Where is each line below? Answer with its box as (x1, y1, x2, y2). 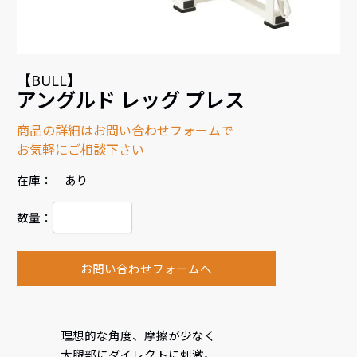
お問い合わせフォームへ (80, 259, 212, 277)
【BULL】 (17, 69, 82, 90)
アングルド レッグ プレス (17, 84, 245, 113)
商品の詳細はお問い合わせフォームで (17, 120, 234, 139)
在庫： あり (17, 171, 89, 188)
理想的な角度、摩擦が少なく (60, 326, 216, 343)
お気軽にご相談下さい (17, 139, 145, 159)
